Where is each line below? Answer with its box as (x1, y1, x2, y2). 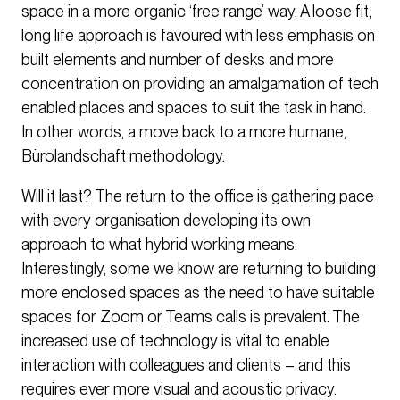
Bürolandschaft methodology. (21, 146, 225, 166)
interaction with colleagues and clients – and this (21, 355, 351, 375)
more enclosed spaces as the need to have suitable (21, 283, 375, 303)
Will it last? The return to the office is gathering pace (21, 187, 374, 206)
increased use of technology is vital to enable (21, 331, 329, 351)
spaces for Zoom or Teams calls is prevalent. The (21, 307, 360, 327)
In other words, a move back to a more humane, (21, 122, 346, 142)
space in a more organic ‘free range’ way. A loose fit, (21, 2, 371, 21)
